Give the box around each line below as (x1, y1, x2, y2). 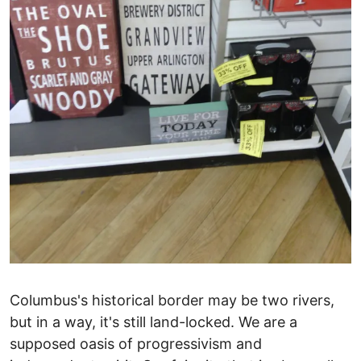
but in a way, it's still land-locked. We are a (10, 313, 297, 331)
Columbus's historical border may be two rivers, (10, 292, 334, 309)
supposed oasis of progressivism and (10, 335, 262, 353)
